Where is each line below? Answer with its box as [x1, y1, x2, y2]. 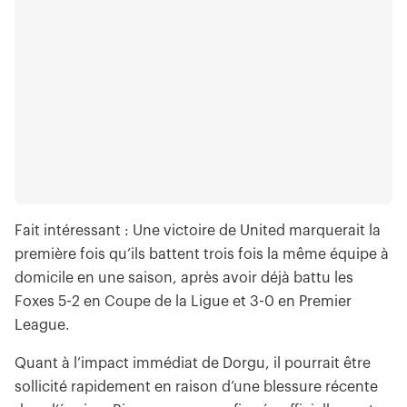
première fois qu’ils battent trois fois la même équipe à [15, 246, 389, 262]
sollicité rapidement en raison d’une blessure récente [15, 379, 378, 394]
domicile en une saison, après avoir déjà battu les [15, 270, 353, 285]
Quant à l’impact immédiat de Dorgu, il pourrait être [15, 355, 371, 371]
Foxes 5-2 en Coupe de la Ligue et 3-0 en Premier [15, 293, 352, 309]
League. [15, 317, 70, 333]
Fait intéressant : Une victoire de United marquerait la [15, 223, 381, 238]
